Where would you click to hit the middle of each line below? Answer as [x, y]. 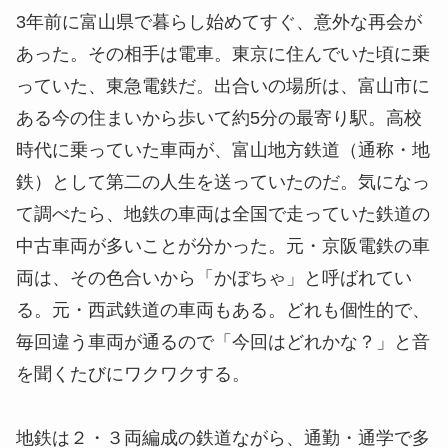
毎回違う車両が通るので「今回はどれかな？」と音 [223, 341]
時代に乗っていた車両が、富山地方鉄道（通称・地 [223, 149]
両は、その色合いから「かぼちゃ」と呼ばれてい [214, 277]
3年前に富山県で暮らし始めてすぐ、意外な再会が [219, 21]
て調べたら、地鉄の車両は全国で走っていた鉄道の [223, 213]
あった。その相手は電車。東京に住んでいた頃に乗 [223, 53]
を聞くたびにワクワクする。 [133, 373]
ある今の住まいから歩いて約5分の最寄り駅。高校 [219, 117]
